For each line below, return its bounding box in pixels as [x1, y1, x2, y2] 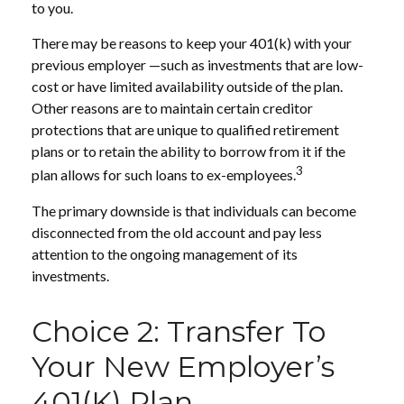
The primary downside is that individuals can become [32, 201, 356, 219]
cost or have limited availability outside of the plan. [32, 78, 343, 96]
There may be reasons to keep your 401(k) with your [32, 34, 352, 52]
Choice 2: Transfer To [32, 313, 326, 349]
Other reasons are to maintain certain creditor [32, 99, 313, 117]
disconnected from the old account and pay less [32, 223, 322, 241]
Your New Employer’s [32, 348, 335, 384]
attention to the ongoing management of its [32, 244, 298, 262]
